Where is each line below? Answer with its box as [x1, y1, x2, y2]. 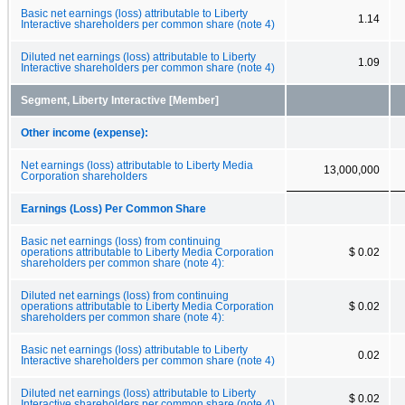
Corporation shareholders [21, 170, 147, 182]
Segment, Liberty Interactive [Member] [21, 94, 219, 106]
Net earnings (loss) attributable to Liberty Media [21, 159, 253, 171]
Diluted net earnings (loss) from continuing [21, 289, 229, 301]
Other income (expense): [21, 127, 148, 138]
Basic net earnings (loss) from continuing [21, 235, 221, 247]
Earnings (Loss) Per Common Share [21, 202, 206, 214]
